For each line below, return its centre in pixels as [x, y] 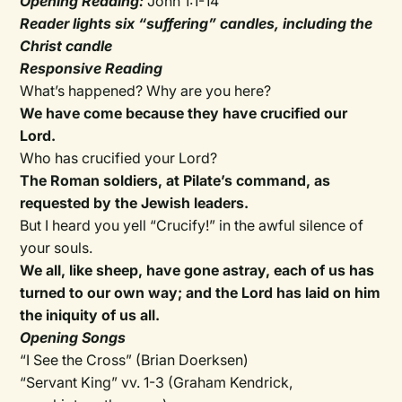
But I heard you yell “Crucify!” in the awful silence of [192, 225]
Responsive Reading [92, 68]
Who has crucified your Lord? [119, 158]
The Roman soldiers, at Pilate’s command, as [175, 180]
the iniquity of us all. [90, 315]
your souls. [57, 248]
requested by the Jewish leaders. [135, 203]
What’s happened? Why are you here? [146, 91]
